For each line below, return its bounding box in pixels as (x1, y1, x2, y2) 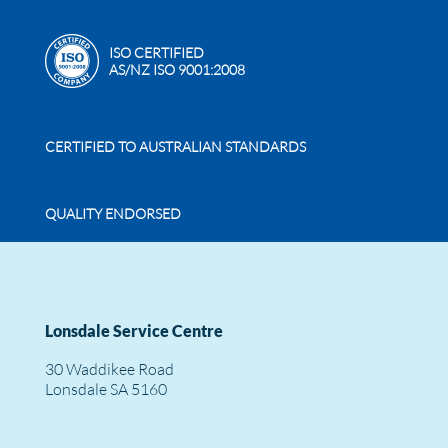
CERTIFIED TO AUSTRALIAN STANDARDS (45, 138, 306, 155)
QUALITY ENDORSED (45, 205, 181, 222)
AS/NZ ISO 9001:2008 (109, 61, 245, 78)
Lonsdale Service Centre (45, 321, 223, 340)
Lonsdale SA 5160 (45, 379, 167, 399)
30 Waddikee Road (45, 359, 174, 379)
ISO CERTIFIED (109, 44, 204, 61)
